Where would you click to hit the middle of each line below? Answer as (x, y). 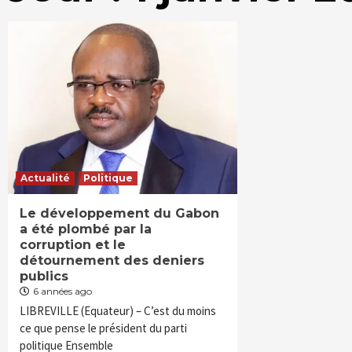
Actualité (45, 178)
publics (44, 276)
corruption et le (73, 245)
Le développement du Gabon (119, 213)
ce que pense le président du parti (103, 328)
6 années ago (62, 291)
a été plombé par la (86, 229)
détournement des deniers (112, 260)
